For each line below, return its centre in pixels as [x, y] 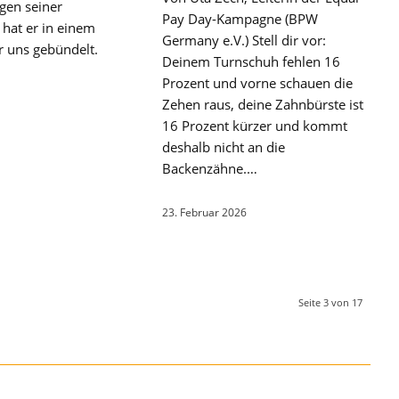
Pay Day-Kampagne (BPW [240, 18]
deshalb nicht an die [224, 147]
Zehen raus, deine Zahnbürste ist [263, 104]
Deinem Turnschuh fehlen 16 [252, 61]
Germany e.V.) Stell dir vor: [244, 40]
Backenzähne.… [210, 168]
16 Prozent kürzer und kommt [255, 125]
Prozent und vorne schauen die [258, 82]
